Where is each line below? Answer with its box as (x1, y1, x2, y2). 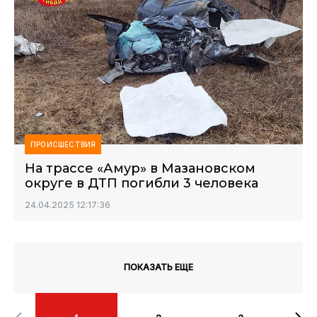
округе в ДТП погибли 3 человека (25, 175, 258, 191)
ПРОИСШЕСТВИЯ (30, 140, 96, 149)
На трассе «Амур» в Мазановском (25, 161, 255, 176)
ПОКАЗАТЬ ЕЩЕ (124, 262, 193, 272)
